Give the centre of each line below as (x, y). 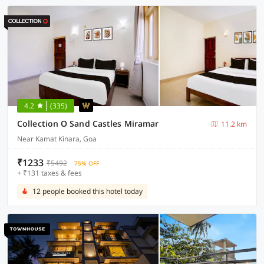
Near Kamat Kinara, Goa (57, 139)
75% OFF (87, 163)
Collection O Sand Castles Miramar (88, 123)
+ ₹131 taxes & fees (49, 173)
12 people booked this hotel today (88, 191)
